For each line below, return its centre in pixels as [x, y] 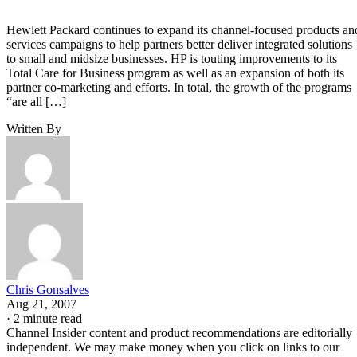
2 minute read [48, 318]
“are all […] [36, 101]
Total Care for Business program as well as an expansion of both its [175, 73]
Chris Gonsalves [48, 289]
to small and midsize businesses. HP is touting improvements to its [172, 58]
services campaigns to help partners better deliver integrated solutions [179, 44]
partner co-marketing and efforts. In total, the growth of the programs [179, 87]
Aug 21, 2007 [41, 304]
